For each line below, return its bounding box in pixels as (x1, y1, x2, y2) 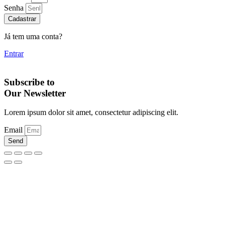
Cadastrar (8, 15, 36, 23)
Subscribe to (4, 76, 55, 87)
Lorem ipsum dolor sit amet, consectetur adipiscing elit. (4, 108, 178, 117)
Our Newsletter (4, 87, 66, 98)
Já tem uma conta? (4, 32, 62, 41)
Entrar (4, 49, 24, 58)
